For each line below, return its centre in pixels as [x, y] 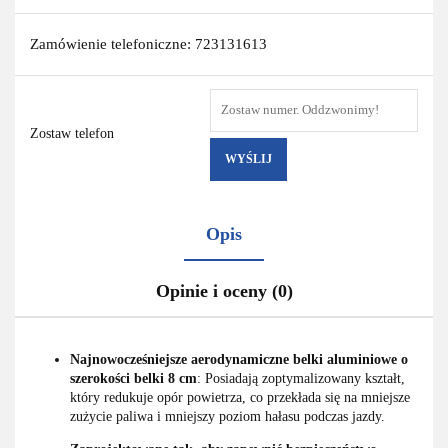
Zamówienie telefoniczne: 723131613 [148, 43]
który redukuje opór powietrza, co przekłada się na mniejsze [240, 397]
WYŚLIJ [248, 158]
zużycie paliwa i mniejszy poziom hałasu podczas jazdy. [227, 416]
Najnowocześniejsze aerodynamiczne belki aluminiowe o [239, 359]
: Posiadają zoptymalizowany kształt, [301, 378]
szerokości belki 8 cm [133, 378]
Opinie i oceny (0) [224, 290]
